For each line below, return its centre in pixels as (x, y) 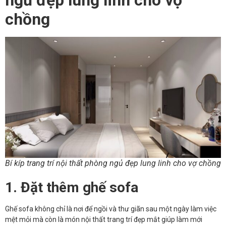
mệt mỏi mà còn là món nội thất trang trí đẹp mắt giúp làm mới (104, 220)
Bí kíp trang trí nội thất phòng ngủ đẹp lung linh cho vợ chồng (113, 163)
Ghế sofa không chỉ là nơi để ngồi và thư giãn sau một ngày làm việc (111, 209)
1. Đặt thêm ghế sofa (73, 188)
